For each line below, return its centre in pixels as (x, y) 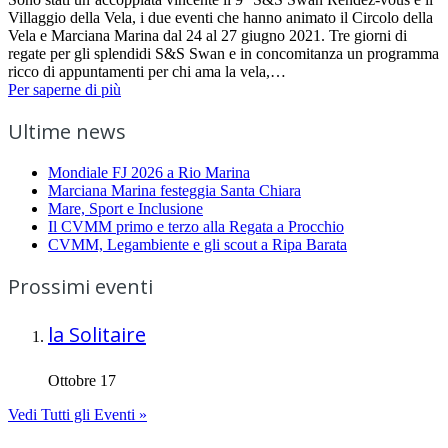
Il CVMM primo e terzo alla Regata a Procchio (196, 226)
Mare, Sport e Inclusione (125, 208)
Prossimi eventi (80, 286)
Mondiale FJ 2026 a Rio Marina (149, 172)
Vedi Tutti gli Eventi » (77, 414)
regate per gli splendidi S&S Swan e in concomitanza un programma (223, 53)
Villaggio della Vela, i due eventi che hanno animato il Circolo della (220, 17)
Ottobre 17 (82, 380)
